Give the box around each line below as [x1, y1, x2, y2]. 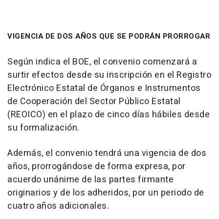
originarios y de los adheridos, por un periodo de [7, 186, 204, 200]
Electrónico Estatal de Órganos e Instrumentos [7, 82, 201, 95]
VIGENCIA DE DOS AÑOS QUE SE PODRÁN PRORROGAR [7, 31, 210, 42]
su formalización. [7, 121, 80, 135]
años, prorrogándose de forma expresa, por [7, 160, 186, 174]
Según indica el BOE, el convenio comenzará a [7, 55, 197, 69]
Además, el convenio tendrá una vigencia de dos [7, 147, 206, 160]
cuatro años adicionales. [7, 199, 109, 213]
